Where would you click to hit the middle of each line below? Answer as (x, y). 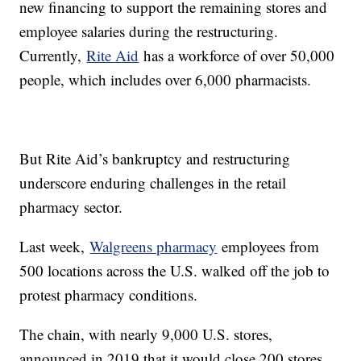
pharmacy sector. (71, 207)
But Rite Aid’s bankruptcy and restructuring (155, 159)
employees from (268, 247)
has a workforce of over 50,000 (237, 56)
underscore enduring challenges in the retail (153, 183)
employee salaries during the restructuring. (149, 31)
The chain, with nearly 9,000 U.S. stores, (146, 334)
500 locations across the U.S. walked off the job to (175, 271)
